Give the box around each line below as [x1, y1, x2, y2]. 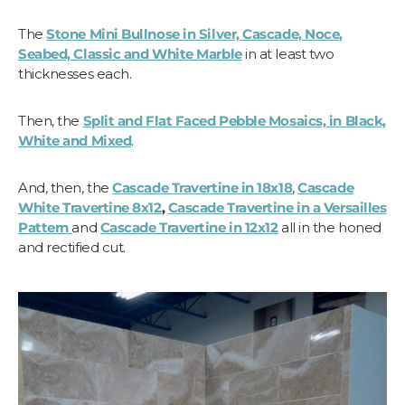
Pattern [18, 218, 72, 236]
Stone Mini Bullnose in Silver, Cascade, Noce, [46, 24, 343, 42]
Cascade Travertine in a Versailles [167, 198, 387, 216]
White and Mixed [18, 131, 132, 149]
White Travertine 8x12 [18, 198, 162, 216]
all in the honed [281, 218, 381, 236]
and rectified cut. [18, 238, 126, 256]
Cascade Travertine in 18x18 [112, 178, 293, 196]
